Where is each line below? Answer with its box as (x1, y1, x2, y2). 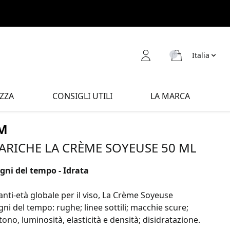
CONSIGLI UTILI (52, 90, 112, 102)
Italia (191, 50, 209, 60)
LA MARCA (150, 90, 190, 102)
